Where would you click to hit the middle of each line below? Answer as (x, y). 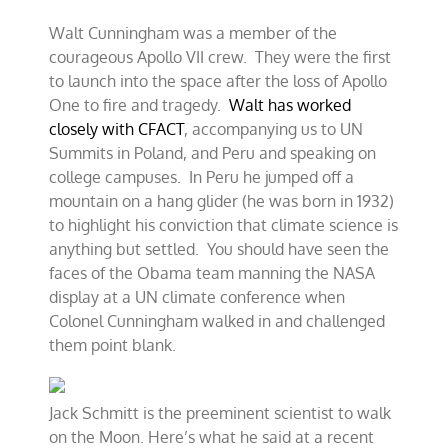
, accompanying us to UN (274, 129)
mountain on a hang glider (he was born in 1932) (222, 201)
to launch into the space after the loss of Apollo (218, 81)
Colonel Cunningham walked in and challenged (217, 321)
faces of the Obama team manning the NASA (212, 273)
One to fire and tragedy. (139, 105)
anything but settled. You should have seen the (219, 249)
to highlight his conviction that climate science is (224, 225)
